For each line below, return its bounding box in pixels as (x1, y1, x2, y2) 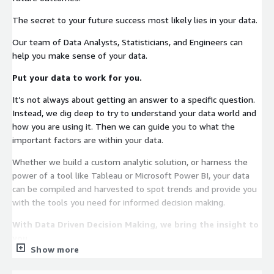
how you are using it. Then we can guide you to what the (12, 120, 95, 131)
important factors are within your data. (12, 134, 163, 145)
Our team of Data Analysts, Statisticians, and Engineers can (12, 36, 243, 47)
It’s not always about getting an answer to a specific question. (12, 94, 255, 105)
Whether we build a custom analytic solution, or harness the (12, 156, 248, 167)
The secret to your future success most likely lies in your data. (12, 14, 257, 25)
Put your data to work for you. (12, 72, 142, 83)
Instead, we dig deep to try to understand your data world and (12, 107, 256, 118)
